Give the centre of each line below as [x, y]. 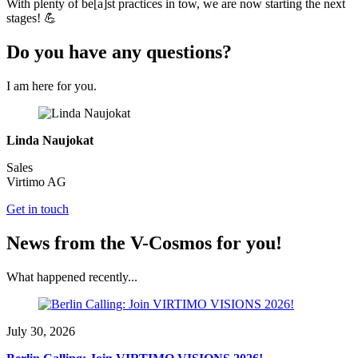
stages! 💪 [32, 18]
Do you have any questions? [119, 52]
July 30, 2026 [41, 331]
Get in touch [38, 209]
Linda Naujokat [50, 140]
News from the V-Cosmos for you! [144, 243]
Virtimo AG [36, 181]
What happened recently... [72, 276]
